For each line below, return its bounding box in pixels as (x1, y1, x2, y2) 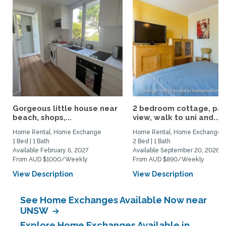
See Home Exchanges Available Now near (20, 195, 207, 205)
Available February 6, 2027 (13, 147, 88, 154)
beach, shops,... (13, 113, 72, 122)
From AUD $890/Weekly (133, 156, 204, 163)
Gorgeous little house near (13, 104, 118, 113)
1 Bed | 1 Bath (13, 138, 49, 145)
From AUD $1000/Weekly (13, 156, 88, 163)
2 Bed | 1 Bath (133, 138, 171, 145)
